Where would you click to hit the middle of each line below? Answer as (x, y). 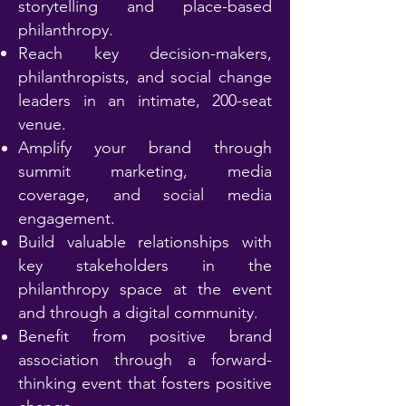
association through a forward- (145, 360)
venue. (42, 124)
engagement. (67, 218)
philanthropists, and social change (145, 77)
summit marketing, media (145, 171)
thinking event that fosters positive (145, 383)
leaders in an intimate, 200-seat (145, 101)
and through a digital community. (138, 313)
